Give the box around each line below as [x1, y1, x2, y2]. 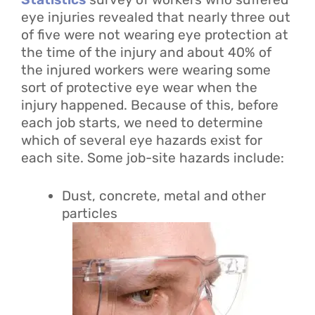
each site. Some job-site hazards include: [21, 150, 284, 167]
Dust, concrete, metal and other [61, 188, 266, 205]
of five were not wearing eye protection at [21, 27, 288, 44]
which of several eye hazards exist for [21, 132, 262, 149]
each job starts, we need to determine [21, 115, 263, 131]
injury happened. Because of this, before [21, 97, 278, 114]
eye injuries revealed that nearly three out [21, 9, 290, 26]
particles [61, 205, 117, 222]
